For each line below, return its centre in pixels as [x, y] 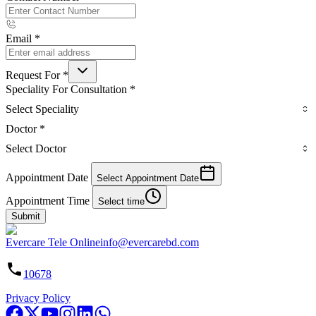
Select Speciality [42, 109]
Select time [121, 201]
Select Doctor [36, 148]
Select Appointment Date [148, 178]
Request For [33, 75]
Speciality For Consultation [66, 89]
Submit [26, 216]
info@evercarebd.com [150, 242]
